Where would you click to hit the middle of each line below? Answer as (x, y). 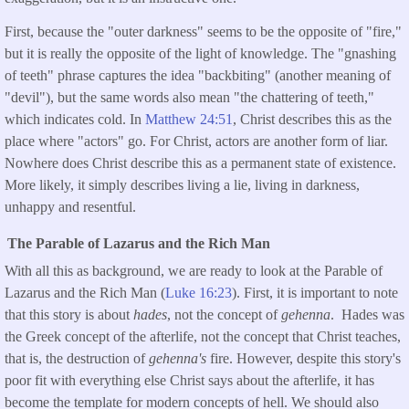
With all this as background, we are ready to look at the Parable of (194, 271)
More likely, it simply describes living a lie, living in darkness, (182, 185)
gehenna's (179, 359)
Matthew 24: (182, 120)
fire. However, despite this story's (305, 359)
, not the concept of (224, 315)
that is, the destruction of (77, 359)
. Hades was (367, 315)
